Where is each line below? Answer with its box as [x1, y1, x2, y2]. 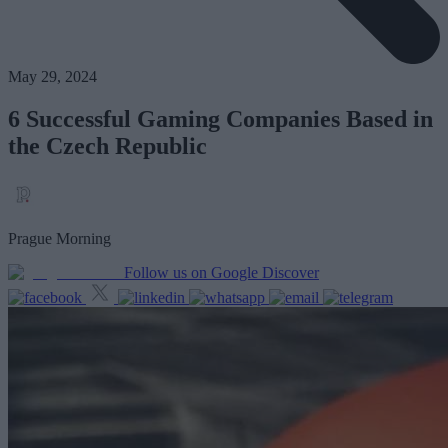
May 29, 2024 [8, 68, 97, 86]
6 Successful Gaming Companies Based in [8, 106, 433, 133]
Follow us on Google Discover [124, 264, 319, 282]
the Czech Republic [8, 133, 207, 160]
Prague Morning [8, 230, 111, 248]
